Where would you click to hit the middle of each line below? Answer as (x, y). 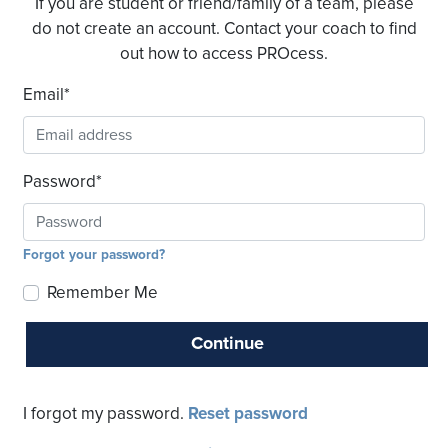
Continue (227, 344)
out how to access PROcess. (224, 54)
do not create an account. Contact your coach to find (224, 29)
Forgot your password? (94, 255)
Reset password (248, 414)
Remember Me (102, 293)
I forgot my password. (105, 414)
